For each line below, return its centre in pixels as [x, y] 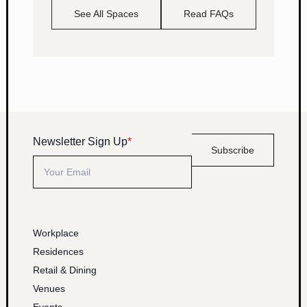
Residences [58, 251]
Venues [49, 288]
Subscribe [233, 150]
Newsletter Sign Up [80, 141]
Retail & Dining [65, 270]
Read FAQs [208, 13]
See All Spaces [106, 13]
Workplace [56, 233]
